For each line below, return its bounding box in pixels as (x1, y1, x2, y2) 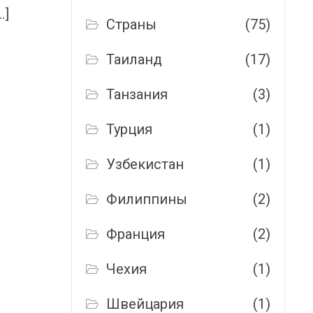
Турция (106, 121, 153, 138)
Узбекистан (106, 156, 184, 173)
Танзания (106, 86, 168, 103)
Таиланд (106, 51, 163, 68)
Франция (106, 226, 166, 242)
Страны (106, 16, 157, 33)
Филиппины (106, 191, 188, 208)
